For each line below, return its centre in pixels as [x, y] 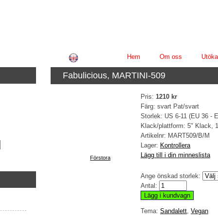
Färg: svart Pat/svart [170, 106]
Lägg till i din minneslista [175, 155]
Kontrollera [175, 145]
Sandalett [173, 211]
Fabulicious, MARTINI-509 [114, 75]
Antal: [150, 186]
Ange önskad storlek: [172, 176]
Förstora [100, 158]
